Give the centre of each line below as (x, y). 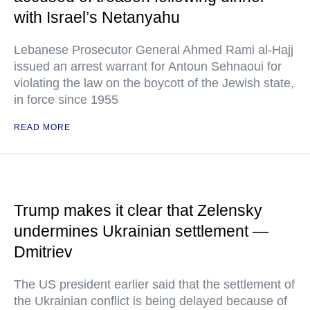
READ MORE (42, 127)
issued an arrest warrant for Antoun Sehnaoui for (148, 66)
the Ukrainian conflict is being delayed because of (151, 301)
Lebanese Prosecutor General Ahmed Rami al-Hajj (154, 50)
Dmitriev (43, 252)
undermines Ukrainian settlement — (141, 231)
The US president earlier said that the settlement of (154, 284)
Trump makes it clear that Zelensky (138, 210)
